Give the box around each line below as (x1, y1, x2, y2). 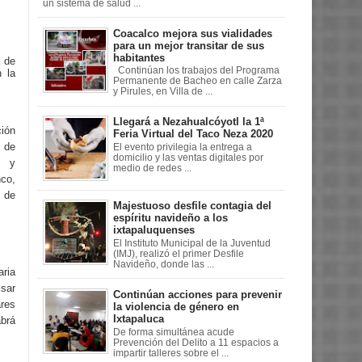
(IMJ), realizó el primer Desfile (113, 249, 244, 259)
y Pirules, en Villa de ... (113, 86, 213, 97)
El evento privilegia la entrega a (113, 141, 252, 152)
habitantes (113, 51, 165, 64)
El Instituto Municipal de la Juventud (113, 238, 271, 248)
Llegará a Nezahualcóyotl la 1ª (113, 116, 264, 128)
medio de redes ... (113, 162, 192, 173)
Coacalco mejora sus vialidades (113, 27, 272, 40)
